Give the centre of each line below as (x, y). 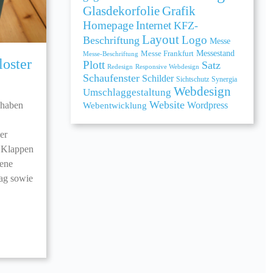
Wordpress (207, 105)
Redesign (120, 66)
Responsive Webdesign (167, 66)
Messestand (215, 53)
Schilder (158, 78)
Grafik (179, 11)
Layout (160, 39)
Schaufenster (111, 78)
